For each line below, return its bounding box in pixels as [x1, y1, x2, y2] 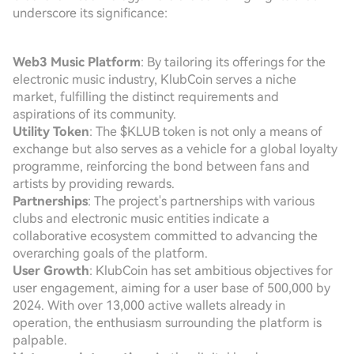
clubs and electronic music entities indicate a [13, 211, 269, 226]
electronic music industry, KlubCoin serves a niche [13, 72, 296, 87]
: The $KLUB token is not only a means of [89, 124, 322, 139]
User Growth [13, 263, 89, 278]
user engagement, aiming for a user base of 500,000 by [13, 281, 330, 296]
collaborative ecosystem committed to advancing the [13, 228, 318, 243]
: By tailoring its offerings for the [141, 55, 326, 70]
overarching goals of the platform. [13, 246, 208, 261]
